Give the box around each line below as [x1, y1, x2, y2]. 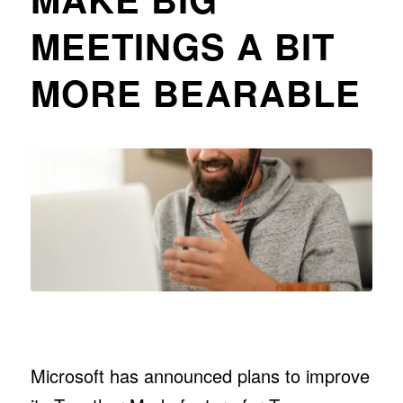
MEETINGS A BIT [30, 20, 335, 71]
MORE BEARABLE [30, 67, 361, 118]
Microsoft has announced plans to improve [30, 362, 370, 389]
